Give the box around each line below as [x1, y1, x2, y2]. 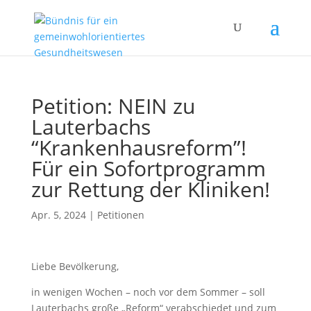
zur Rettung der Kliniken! [31, 175, 270, 203]
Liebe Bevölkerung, [31, 260, 119, 273]
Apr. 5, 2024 [31, 208, 86, 221]
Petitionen [96, 208, 144, 221]
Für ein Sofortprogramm [31, 154, 266, 183]
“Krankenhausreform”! [31, 133, 246, 162]
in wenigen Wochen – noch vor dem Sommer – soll [31, 285, 265, 299]
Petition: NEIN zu [31, 92, 195, 120]
